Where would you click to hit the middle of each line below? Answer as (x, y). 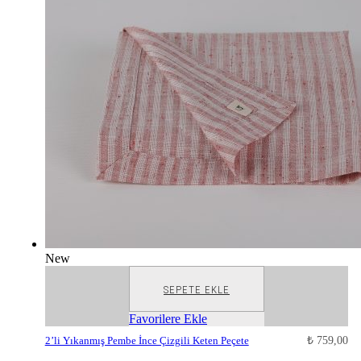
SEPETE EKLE (197, 290)
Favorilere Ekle (168, 319)
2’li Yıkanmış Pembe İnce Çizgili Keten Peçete (147, 341)
